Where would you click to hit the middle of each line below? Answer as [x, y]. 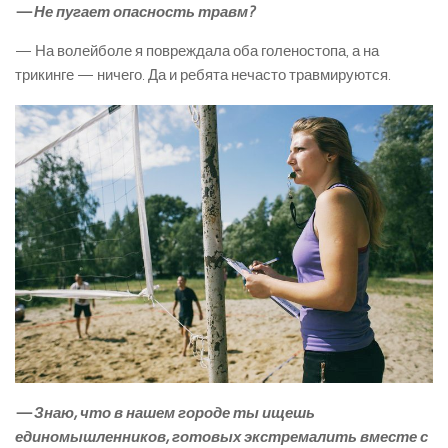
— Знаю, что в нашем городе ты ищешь [165, 413]
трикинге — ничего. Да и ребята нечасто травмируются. [203, 74]
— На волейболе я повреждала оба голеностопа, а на [197, 50]
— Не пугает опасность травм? [134, 11]
